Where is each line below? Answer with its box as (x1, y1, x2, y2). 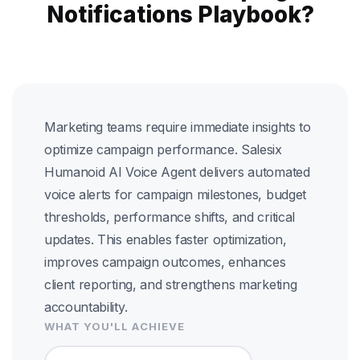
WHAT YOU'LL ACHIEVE (44, 320, 185, 333)
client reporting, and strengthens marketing (44, 276, 297, 292)
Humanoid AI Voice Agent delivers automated (44, 164, 310, 180)
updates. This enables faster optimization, (44, 231, 287, 247)
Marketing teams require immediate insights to (44, 119, 311, 135)
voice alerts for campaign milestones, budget (44, 186, 306, 202)
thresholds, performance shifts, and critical (44, 209, 295, 225)
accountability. (44, 299, 128, 315)
